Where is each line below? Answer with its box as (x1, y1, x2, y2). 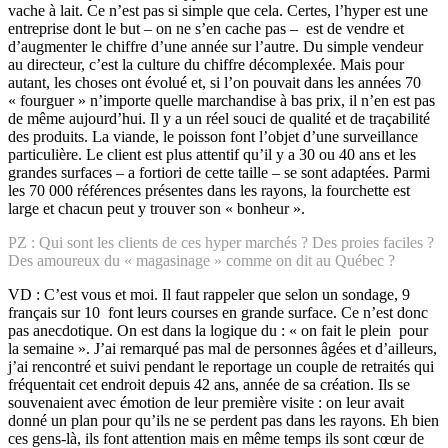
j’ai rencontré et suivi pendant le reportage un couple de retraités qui (8, 357, 434, 375)
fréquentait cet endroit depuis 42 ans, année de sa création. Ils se (8, 375, 410, 393)
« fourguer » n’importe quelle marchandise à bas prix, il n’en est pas (8, 91, 435, 109)
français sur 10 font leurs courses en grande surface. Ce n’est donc (8, 303, 428, 321)
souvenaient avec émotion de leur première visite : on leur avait (8, 393, 404, 411)
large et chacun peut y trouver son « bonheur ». (8, 199, 305, 217)
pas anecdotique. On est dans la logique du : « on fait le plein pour (8, 321, 428, 339)
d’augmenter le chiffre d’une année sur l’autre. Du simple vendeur (8, 37, 423, 55)
